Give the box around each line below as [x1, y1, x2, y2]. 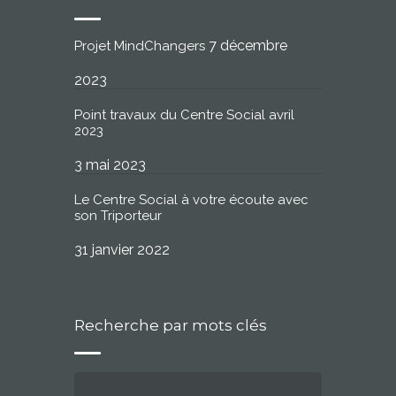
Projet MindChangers [74, 38, 205, 55]
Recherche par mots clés [74, 316, 267, 335]
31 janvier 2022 [74, 241, 170, 259]
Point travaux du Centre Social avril [74, 107, 294, 124]
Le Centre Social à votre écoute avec [74, 192, 308, 209]
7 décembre [209, 37, 287, 55]
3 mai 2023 [74, 156, 146, 174]
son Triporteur [74, 208, 162, 225]
